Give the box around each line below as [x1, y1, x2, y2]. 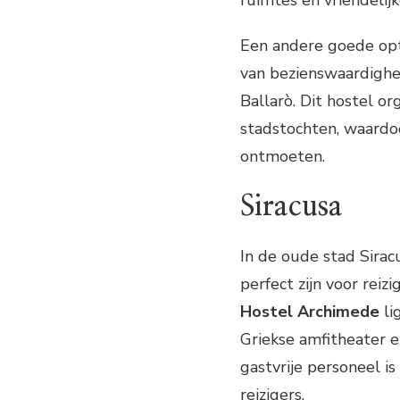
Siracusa [240, 192, 343, 221]
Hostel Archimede [240, 301, 379, 323]
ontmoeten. [240, 145, 325, 167]
